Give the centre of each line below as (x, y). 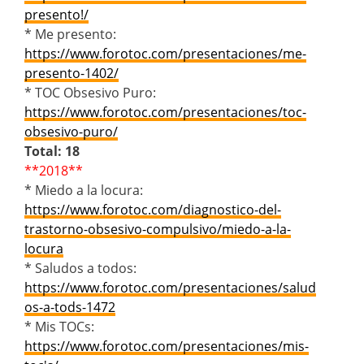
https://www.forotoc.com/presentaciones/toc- (165, 112)
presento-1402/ (71, 73)
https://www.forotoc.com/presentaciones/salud (170, 287)
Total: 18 (52, 151)
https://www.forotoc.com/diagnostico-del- (153, 209)
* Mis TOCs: (59, 326)
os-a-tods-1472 (70, 307)
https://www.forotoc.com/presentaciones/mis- (167, 346)
